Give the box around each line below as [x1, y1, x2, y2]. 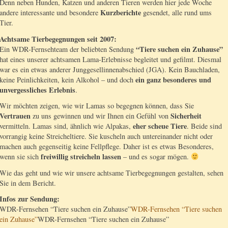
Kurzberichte [100, 7, 143, 18]
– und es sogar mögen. [121, 152, 191, 162]
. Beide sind [187, 121, 222, 131]
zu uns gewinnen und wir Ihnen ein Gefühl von [33, 111, 170, 121]
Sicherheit [170, 110, 202, 122]
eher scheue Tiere [133, 121, 187, 132]
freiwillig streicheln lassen [41, 151, 121, 162]
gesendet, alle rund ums [143, 8, 212, 18]
